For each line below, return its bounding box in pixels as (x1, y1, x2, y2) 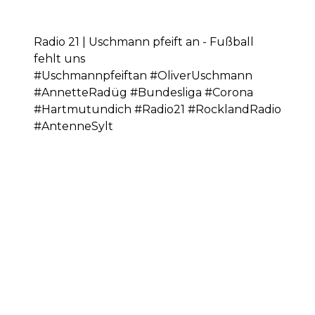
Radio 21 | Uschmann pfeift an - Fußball (34, 35, 254, 49)
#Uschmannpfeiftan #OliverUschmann (34, 69, 252, 82)
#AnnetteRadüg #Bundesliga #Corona (34, 86, 253, 99)
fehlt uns (34, 52, 85, 65)
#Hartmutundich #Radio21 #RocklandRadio (34, 103, 281, 116)
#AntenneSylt (34, 120, 113, 133)
